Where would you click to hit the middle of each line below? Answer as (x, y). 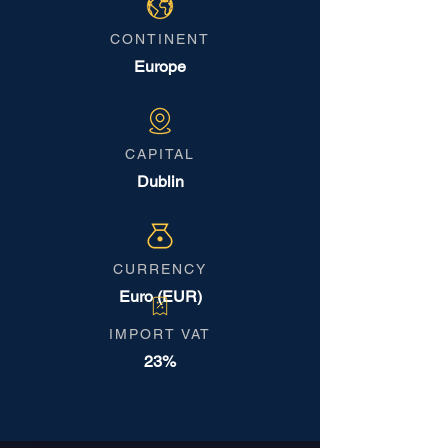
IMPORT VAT (160, 334)
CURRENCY (160, 269)
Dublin (160, 181)
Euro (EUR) (160, 296)
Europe (160, 66)
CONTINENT (160, 39)
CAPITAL (160, 154)
